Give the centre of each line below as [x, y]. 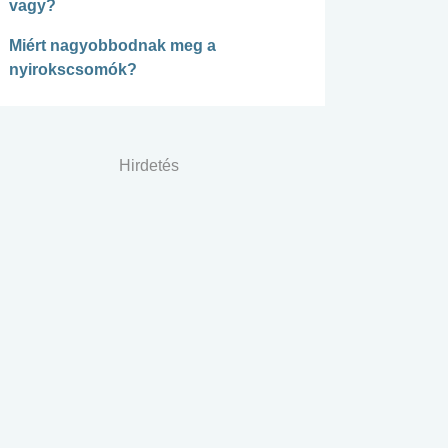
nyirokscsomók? [73, 70]
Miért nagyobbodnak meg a [112, 46]
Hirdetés [148, 166]
